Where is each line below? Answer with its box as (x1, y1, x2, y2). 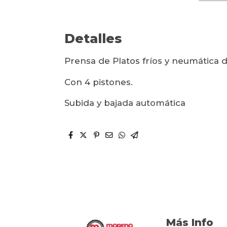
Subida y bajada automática (64, 98, 186, 108)
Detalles (64, 31, 122, 47)
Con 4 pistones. (64, 77, 133, 87)
